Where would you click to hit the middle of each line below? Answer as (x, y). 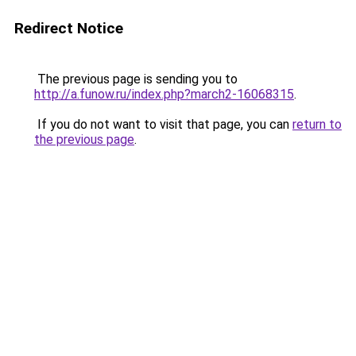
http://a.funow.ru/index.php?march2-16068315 (164, 94)
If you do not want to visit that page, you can (163, 124)
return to (317, 124)
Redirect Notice (69, 28)
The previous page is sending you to (136, 79)
